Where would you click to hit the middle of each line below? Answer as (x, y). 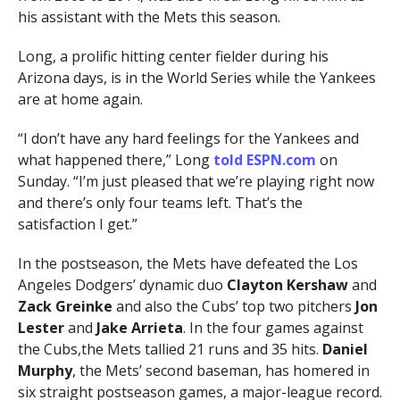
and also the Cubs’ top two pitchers (233, 306)
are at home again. (80, 99)
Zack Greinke (65, 306)
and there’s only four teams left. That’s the (160, 202)
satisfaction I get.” (77, 224)
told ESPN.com (264, 159)
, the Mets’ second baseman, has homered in (221, 370)
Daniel (345, 349)
